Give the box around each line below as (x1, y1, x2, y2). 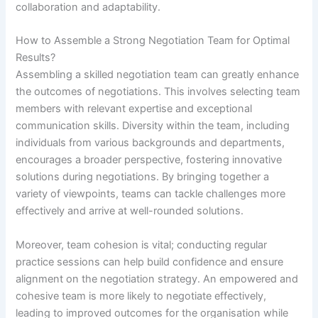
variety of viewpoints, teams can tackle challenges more (16, 187, 286, 201)
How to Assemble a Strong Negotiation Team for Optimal (16, 34, 290, 48)
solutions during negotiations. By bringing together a (16, 170, 270, 184)
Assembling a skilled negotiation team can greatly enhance (16, 68, 300, 82)
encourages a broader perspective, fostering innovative (16, 153, 283, 167)
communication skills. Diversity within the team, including (16, 119, 290, 133)
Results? (16, 51, 56, 65)
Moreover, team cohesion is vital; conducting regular (16, 238, 268, 251)
